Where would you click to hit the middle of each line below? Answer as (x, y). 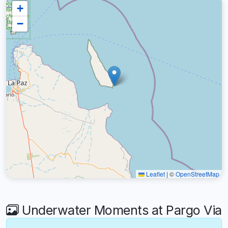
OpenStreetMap (197, 174)
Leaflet (155, 174)
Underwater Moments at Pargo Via (120, 210)
